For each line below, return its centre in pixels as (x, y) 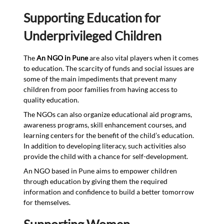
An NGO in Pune (62, 57)
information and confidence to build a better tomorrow (109, 191)
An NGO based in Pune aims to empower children (100, 170)
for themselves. (47, 202)
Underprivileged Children (93, 35)
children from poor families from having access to (101, 89)
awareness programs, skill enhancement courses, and (105, 124)
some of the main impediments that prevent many (100, 78)
